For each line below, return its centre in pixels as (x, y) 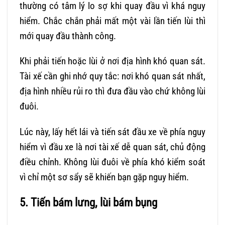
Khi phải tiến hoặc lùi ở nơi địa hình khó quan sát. (113, 61)
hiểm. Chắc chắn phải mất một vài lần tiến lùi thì (113, 21)
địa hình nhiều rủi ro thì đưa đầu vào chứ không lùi (113, 91)
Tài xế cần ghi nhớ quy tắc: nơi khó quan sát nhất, (113, 76)
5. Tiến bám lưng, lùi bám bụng (88, 202)
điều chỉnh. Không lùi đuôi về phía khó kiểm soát (113, 162)
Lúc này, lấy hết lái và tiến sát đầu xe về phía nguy (113, 132)
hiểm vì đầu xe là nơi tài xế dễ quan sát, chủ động (113, 147)
